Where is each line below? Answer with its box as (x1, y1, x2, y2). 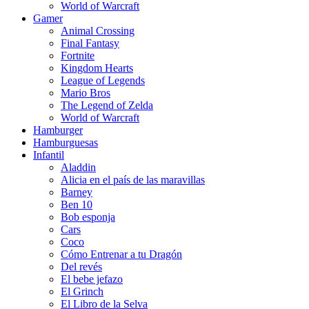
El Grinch (61, 285, 103, 297)
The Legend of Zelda (61, 99, 153, 111)
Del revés (61, 260, 102, 272)
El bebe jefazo (61, 272, 123, 285)
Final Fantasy (61, 37, 119, 49)
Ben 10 (61, 198, 92, 210)
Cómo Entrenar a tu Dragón (61, 248, 182, 260)
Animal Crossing (61, 24, 134, 37)
